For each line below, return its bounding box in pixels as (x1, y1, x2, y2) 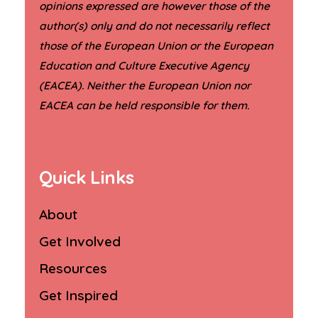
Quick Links (39, 165, 134, 188)
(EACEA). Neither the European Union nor (39, 78, 251, 92)
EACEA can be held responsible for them (39, 98, 247, 112)
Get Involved (39, 232, 121, 250)
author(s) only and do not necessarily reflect (39, 18, 270, 33)
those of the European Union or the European (39, 38, 273, 53)
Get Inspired (39, 286, 118, 304)
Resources (39, 259, 107, 277)
